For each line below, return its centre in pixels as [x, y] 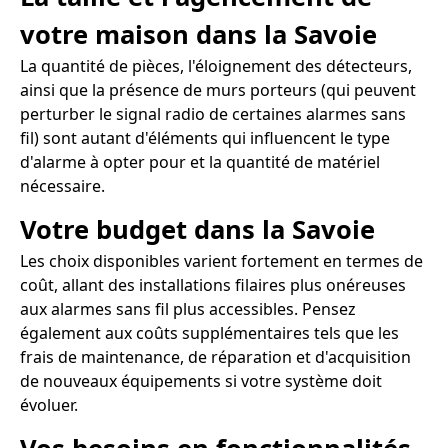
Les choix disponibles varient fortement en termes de [221, 260]
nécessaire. [62, 186]
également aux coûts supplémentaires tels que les [209, 332]
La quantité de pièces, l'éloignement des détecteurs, [216, 66]
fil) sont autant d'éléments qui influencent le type [205, 138]
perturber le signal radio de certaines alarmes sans [213, 114]
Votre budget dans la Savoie [197, 229]
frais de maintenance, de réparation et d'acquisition [215, 356]
